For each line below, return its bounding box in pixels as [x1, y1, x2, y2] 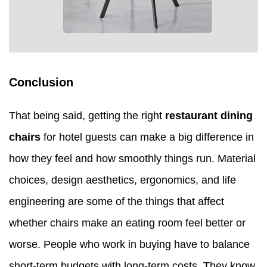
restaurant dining [165, 110, 253, 122]
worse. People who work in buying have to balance [9, 238, 250, 251]
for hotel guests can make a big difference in [41, 131, 254, 144]
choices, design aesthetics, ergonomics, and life [9, 174, 236, 187]
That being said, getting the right [9, 110, 165, 122]
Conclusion [9, 76, 73, 89]
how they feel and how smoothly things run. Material [9, 153, 256, 165]
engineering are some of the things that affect [9, 195, 224, 208]
